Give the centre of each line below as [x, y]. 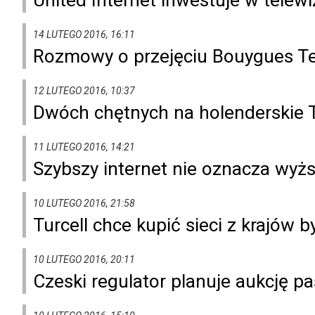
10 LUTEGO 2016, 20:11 [84, 259]
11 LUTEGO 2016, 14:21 [84, 147]
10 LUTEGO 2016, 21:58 [84, 203]
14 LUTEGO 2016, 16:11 [84, 34]
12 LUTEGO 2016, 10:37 [84, 90]
